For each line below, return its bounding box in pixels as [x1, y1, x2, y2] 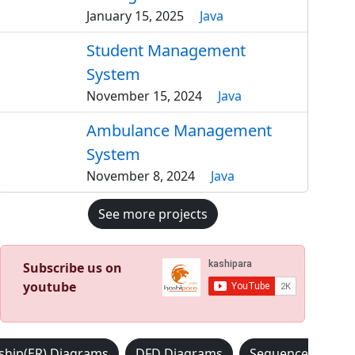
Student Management [86, 40, 246, 62]
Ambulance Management [86, 120, 273, 142]
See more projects [97, 205, 208, 223]
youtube [23, 278, 77, 296]
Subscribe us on [23, 259, 123, 277]
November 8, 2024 [86, 167, 196, 185]
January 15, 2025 [86, 7, 185, 25]
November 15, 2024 [86, 87, 203, 105]
